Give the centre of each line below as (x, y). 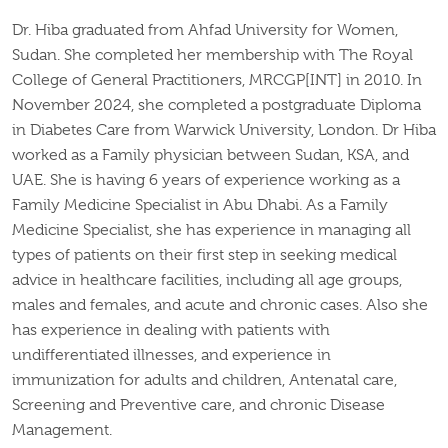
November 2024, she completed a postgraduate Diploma (216, 105)
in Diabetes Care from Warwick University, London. (197, 130)
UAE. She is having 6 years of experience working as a (206, 180)
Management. (62, 430)
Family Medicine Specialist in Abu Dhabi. (159, 205)
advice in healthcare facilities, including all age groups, (207, 280)
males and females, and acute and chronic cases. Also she (220, 305)
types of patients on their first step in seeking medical (204, 255)
